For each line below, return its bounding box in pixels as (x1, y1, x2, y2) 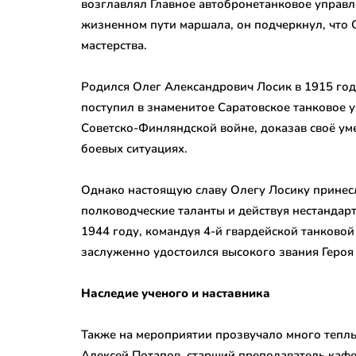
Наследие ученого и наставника (81, 284, 270, 301)
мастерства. (81, 37, 147, 53)
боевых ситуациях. (81, 140, 188, 157)
